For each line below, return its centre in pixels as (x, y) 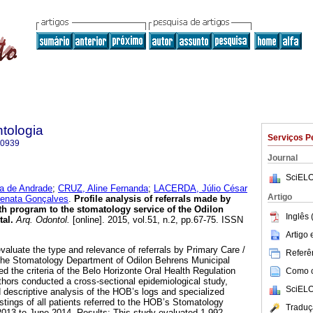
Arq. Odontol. (42, 220)
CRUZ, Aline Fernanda (103, 189)
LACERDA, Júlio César (201, 189)
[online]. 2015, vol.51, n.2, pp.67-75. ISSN (156, 220)
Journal (283, 158)
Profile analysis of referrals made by (152, 199)
